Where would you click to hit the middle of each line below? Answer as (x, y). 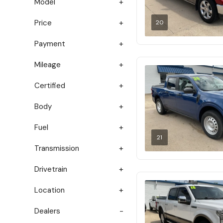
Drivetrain (51, 169)
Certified (50, 86)
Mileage (48, 65)
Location (50, 190)
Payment (50, 44)
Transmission (57, 148)
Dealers (47, 211)
